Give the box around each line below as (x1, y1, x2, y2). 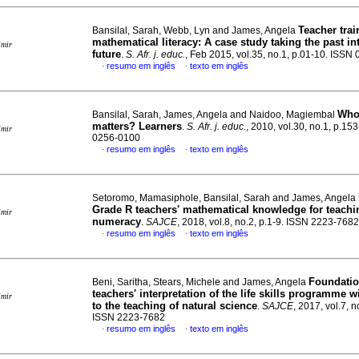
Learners (139, 120, 182, 132)
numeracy (92, 216, 141, 228)
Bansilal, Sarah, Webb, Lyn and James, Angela (92, 25, 298, 36)
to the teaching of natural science (92, 300, 257, 312)
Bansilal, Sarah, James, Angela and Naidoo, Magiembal (92, 109, 337, 120)
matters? (92, 120, 135, 132)
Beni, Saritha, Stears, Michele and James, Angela (92, 276, 309, 288)
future (92, 48, 121, 60)
